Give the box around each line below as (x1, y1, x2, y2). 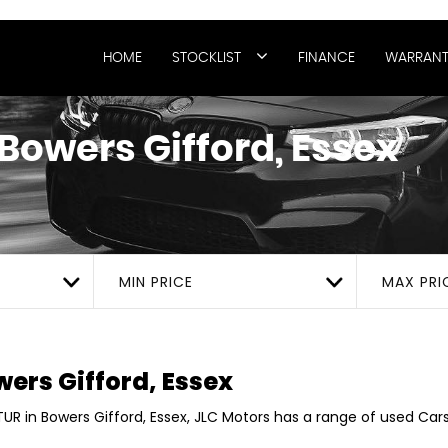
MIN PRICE (119, 272, 193, 292)
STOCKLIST (172, 51, 241, 65)
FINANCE (298, 51, 355, 65)
